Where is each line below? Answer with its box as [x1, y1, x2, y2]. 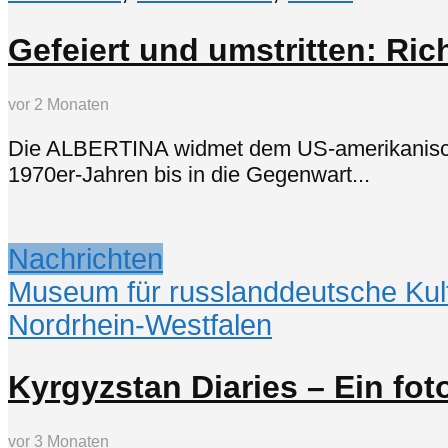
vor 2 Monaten [8, 95, 109, 113]
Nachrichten [8, 243, 163, 276]
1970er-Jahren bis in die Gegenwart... [8, 162, 370, 188]
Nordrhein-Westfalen [8, 309, 272, 342]
